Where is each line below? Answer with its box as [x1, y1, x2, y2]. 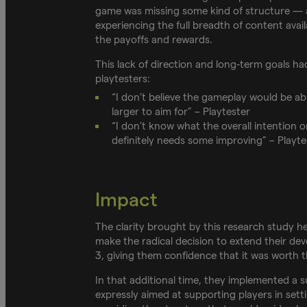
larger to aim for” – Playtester [111, 105, 253, 117]
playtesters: [95, 72, 153, 84]
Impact [95, 189, 158, 210]
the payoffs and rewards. [95, 33, 215, 45]
